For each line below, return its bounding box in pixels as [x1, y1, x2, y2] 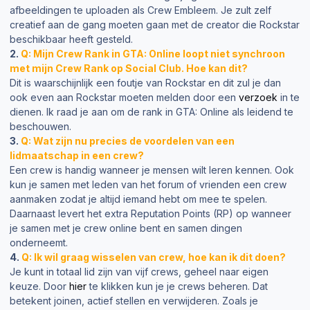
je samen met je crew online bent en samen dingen [10, 222, 242, 235]
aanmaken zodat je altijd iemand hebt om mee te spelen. [10, 193, 267, 206]
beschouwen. [10, 120, 71, 133]
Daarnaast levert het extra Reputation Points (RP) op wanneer [10, 208, 291, 220]
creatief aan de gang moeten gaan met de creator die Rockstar [10, 19, 300, 31]
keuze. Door [10, 280, 69, 293]
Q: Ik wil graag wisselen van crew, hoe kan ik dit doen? [21, 251, 286, 264]
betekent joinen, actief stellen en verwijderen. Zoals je [10, 295, 258, 307]
